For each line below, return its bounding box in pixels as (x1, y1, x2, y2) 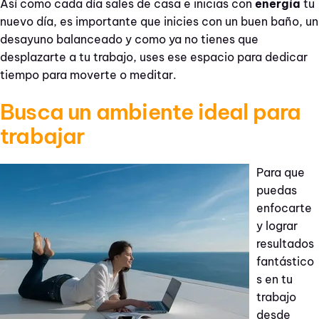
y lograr (256, 219, 298, 234)
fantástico (256, 254, 314, 269)
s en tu (256, 272, 293, 287)
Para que (256, 165, 305, 180)
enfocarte (256, 201, 312, 216)
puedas (256, 183, 297, 198)
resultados (256, 236, 314, 251)
